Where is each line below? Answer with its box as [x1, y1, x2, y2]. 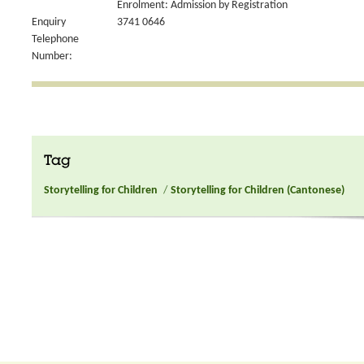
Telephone [32, 33, 79, 45]
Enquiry [32, 16, 66, 28]
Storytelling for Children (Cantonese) [171, 184, 344, 197]
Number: [32, 50, 72, 63]
